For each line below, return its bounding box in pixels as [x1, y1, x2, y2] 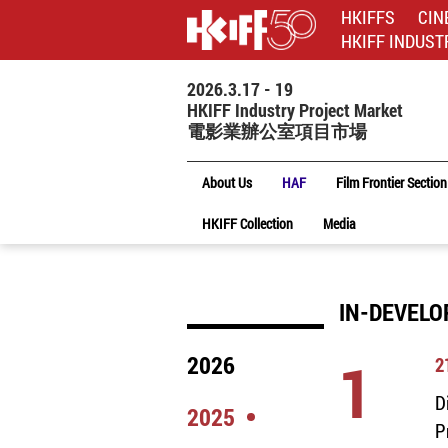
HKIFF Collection [202, 214, 293, 233]
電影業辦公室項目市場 [187, 119, 367, 143]
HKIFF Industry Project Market [187, 98, 403, 122]
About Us [202, 173, 252, 192]
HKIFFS [341, 5, 395, 29]
